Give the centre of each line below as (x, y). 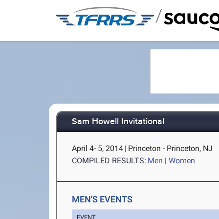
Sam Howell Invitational (118, 122)
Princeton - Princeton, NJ (171, 148)
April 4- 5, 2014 (98, 148)
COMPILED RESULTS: (109, 161)
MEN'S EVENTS (102, 199)
